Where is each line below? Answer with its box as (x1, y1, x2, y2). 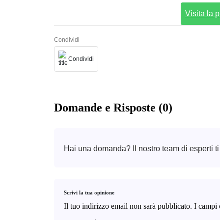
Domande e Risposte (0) (54, 101, 172, 114)
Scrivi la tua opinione (63, 190, 114, 196)
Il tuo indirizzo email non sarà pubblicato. (63, 202, 192, 211)
